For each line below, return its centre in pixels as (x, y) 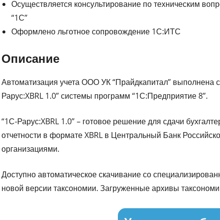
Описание (31, 58)
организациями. (31, 149)
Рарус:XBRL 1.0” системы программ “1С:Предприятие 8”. (105, 96)
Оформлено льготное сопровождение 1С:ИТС (96, 31)
